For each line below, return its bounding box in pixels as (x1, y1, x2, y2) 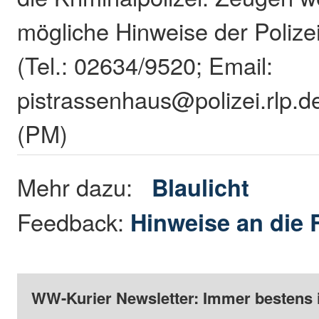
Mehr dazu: (17, 170, 152, 204)
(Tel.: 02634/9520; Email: (17, 48, 273, 82)
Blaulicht (152, 170, 250, 204)
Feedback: (17, 205, 131, 239)
